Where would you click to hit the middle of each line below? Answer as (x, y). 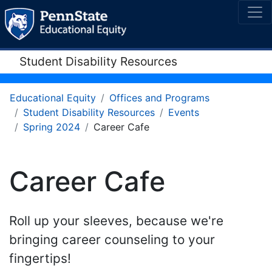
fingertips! (40, 258)
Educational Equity (53, 98)
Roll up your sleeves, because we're (116, 220)
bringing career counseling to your (112, 239)
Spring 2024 (52, 127)
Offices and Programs (159, 98)
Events (184, 113)
